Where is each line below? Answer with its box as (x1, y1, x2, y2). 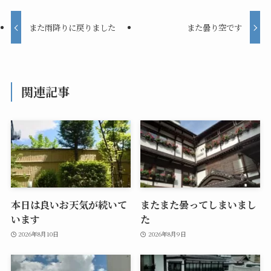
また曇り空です (186, 21, 242, 33)
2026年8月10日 (18, 229, 59, 238)
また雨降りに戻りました (29, 21, 116, 33)
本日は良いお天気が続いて (10, 197, 127, 212)
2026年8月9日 (148, 229, 186, 238)
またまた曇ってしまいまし (140, 197, 257, 212)
